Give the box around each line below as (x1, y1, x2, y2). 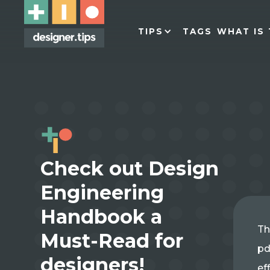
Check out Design (40, 157, 219, 180)
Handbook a (40, 205, 163, 228)
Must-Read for (40, 229, 184, 253)
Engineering (40, 181, 165, 204)
